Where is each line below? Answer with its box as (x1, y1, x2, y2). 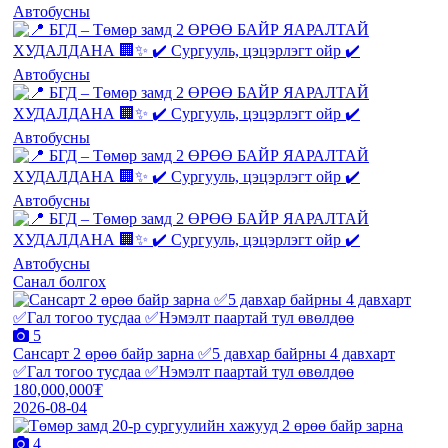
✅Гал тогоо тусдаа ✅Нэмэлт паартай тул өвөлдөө (13, 362, 354, 380)
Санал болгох (13, 272, 106, 290)
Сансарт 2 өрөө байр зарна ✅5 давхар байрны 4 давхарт (13, 344, 395, 362)
